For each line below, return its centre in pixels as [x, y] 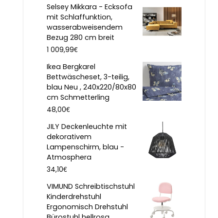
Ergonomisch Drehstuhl [87, 207]
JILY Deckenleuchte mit [87, 126]
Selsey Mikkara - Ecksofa [90, 7]
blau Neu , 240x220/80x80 [91, 87]
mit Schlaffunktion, [80, 17]
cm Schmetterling [78, 97]
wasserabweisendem [85, 27]
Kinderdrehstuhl [74, 196]
